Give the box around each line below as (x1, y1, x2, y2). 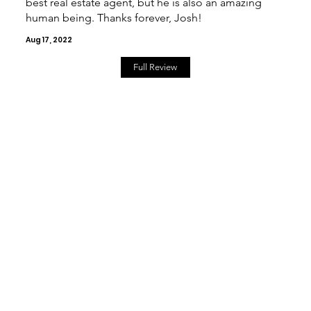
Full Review (133, 61, 178, 72)
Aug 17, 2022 (25, 34, 72, 45)
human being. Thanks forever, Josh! (25, 11, 202, 25)
